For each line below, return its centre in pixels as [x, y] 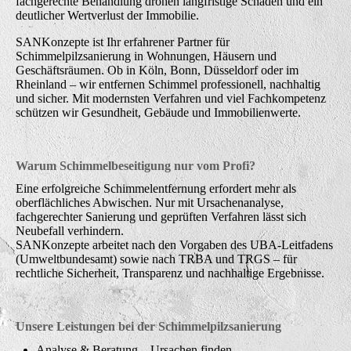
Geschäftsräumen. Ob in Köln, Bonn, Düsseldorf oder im [157, 71]
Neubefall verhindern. [70, 231]
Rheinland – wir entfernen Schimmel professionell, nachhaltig [168, 85]
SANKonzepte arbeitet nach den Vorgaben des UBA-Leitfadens [174, 245]
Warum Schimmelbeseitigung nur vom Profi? [136, 166]
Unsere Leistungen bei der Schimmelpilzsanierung [148, 327]
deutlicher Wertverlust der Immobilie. [107, 16]
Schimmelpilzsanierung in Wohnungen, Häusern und [146, 56]
